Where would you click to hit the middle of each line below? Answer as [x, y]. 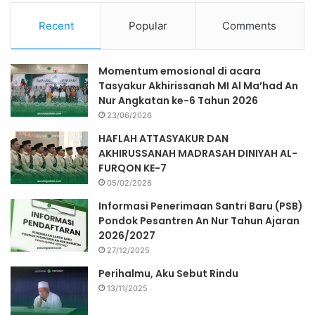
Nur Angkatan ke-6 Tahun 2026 [178, 100]
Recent [56, 25]
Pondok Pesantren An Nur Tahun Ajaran [199, 220]
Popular [148, 25]
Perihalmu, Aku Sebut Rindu [168, 273]
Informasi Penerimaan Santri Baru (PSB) [201, 206]
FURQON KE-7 [133, 168]
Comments [250, 25]
